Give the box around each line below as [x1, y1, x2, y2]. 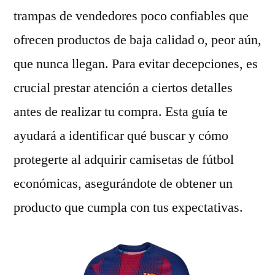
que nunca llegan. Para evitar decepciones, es [14, 55, 258, 72]
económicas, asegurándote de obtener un [14, 175, 233, 192]
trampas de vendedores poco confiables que [14, 7, 249, 25]
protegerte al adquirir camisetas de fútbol [14, 151, 234, 168]
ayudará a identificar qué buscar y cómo [14, 127, 228, 144]
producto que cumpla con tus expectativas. [14, 199, 243, 216]
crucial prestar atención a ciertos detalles [14, 79, 233, 96]
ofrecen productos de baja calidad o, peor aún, [14, 31, 261, 48]
